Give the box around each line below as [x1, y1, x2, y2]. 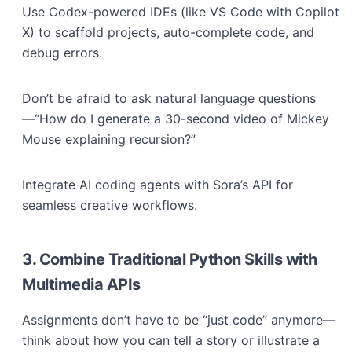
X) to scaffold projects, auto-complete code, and [22, 24, 314, 40]
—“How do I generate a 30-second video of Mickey [22, 111, 329, 126]
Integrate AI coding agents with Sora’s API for [22, 177, 293, 192]
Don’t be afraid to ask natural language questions [22, 90, 316, 106]
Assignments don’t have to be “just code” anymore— [22, 312, 335, 328]
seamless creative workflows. [22, 197, 197, 213]
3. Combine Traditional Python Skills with [22, 250, 317, 269]
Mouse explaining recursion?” [22, 131, 196, 147]
